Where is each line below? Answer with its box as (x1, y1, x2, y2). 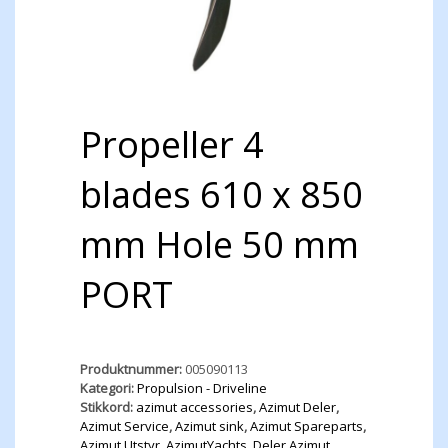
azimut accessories (136, 397, 253, 416)
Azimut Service (80, 416, 169, 435)
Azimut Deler (259, 397, 336, 416)
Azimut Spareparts (250, 416, 363, 435)
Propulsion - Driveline (137, 378, 267, 397)
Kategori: (80, 378, 137, 397)
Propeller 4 (80, 119, 264, 169)
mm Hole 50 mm (80, 219, 359, 269)
